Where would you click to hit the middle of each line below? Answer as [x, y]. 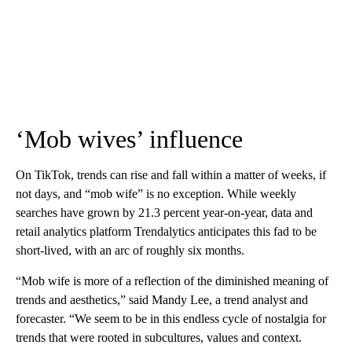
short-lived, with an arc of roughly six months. [130, 250]
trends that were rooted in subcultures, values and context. [159, 337]
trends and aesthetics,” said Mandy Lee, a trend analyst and [162, 300]
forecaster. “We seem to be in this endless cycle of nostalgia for [171, 319]
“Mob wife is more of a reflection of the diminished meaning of [172, 281]
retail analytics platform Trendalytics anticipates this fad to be [166, 231]
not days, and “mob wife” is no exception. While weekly [156, 194]
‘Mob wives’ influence [129, 139]
